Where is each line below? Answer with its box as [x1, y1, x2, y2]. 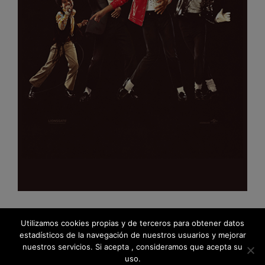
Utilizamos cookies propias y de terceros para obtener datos [21, 218, 244, 228]
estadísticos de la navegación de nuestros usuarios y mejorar [19, 230, 246, 240]
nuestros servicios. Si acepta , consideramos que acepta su [22, 242, 243, 251]
